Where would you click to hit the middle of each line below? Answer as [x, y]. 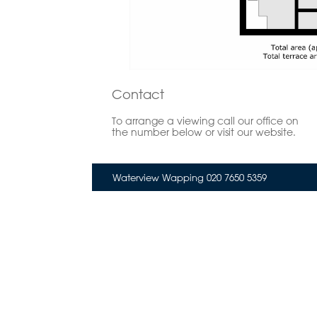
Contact [138, 94]
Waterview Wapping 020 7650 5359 [189, 177]
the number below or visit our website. [204, 132]
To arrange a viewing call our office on [205, 121]
